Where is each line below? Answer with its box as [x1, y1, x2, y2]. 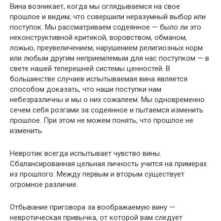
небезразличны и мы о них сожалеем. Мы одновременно [10, 95, 205, 104]
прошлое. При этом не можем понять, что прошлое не [10, 116, 193, 125]
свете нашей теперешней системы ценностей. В [10, 64, 170, 73]
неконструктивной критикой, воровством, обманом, [10, 33, 187, 42]
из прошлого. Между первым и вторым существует [10, 170, 184, 179]
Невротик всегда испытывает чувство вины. [10, 149, 161, 158]
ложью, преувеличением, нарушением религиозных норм [10, 43, 203, 52]
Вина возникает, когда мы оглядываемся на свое [10, 2, 180, 11]
